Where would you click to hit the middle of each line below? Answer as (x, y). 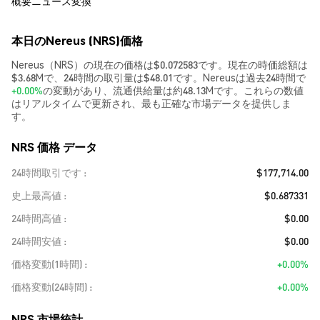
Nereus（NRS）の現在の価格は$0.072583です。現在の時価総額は (160, 64)
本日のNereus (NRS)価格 (77, 40)
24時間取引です (46, 172)
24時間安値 (36, 241)
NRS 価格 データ (54, 147)
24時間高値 (36, 218)
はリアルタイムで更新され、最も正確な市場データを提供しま (151, 103)
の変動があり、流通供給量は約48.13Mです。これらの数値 (173, 90)
